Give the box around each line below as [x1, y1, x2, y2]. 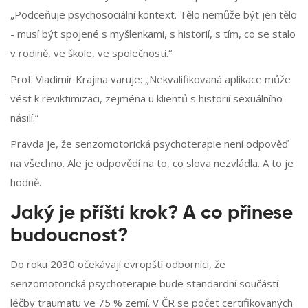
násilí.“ [10, 111, 38, 125]
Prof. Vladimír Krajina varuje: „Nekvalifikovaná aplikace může [10, 72, 291, 87]
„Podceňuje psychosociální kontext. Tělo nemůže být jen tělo [10, 8, 297, 22]
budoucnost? [10, 226, 128, 246]
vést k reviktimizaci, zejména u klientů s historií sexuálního [10, 91, 283, 106]
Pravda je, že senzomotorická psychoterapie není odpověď [10, 137, 288, 151]
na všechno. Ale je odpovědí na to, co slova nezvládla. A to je [10, 156, 294, 170]
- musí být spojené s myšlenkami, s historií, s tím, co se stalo [10, 27, 296, 41]
